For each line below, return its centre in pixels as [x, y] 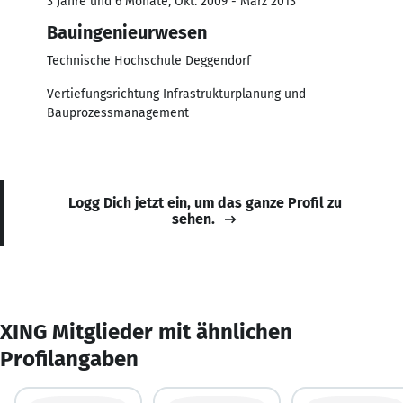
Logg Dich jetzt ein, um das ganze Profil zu [205, 202]
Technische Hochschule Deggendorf [149, 60]
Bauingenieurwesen [127, 32]
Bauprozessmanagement [118, 112]
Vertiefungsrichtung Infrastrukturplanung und [176, 94]
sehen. [193, 219]
